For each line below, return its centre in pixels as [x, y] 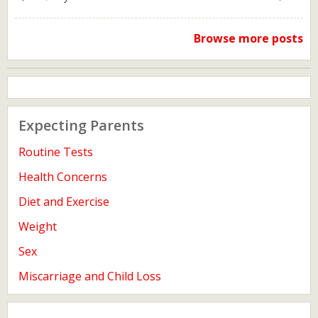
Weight [38, 226]
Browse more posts [248, 38]
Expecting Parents [81, 125]
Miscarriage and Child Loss [90, 276]
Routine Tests [56, 152]
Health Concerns [63, 177]
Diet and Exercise [64, 202]
